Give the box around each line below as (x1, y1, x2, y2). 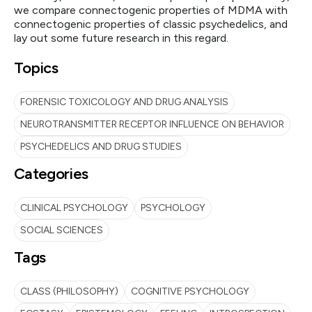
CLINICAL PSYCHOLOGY (20, 202, 128, 214)
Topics (14, 58, 58, 77)
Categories (14, 164, 88, 183)
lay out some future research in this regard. (14, 31, 228, 45)
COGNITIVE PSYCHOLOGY (131, 286, 249, 297)
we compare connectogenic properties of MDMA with (14, 3, 288, 17)
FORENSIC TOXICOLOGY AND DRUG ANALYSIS (20, 96, 228, 108)
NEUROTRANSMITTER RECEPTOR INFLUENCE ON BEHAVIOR (20, 118, 284, 130)
